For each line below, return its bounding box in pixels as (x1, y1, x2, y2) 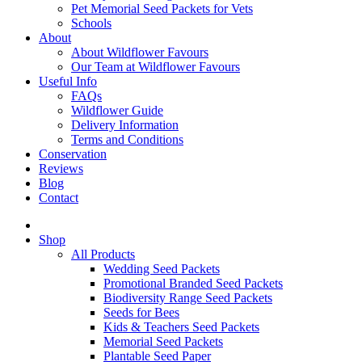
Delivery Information (71, 118, 179, 133)
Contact (39, 191, 78, 205)
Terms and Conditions (71, 133, 183, 147)
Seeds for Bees (103, 305, 179, 320)
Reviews (39, 162, 83, 176)
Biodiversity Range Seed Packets (103, 291, 272, 305)
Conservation (39, 147, 107, 162)
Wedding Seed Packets (103, 262, 220, 276)
